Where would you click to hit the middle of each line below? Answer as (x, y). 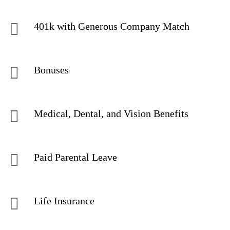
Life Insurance (65, 201)
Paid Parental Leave (77, 157)
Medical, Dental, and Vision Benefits (114, 113)
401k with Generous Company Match (116, 26)
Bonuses (54, 70)
